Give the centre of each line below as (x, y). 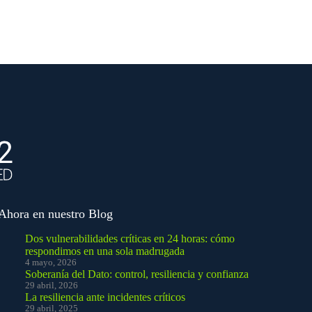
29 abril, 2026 (52, 285)
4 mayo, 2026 (51, 262)
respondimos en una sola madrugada (105, 251)
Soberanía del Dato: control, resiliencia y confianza (137, 274)
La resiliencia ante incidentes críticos (106, 297)
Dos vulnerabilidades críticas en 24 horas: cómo (130, 238)
